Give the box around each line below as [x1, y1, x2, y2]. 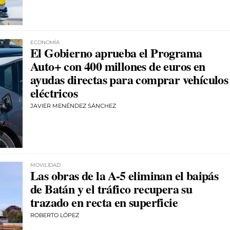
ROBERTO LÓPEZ [30, 212, 79, 219]
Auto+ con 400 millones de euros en [30, 56, 205, 75]
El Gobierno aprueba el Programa [30, 43, 202, 62]
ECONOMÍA [30, 39, 60, 46]
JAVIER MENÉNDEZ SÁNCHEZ [30, 102, 116, 109]
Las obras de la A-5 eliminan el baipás [30, 166, 219, 185]
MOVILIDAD [30, 162, 61, 169]
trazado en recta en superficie [30, 193, 178, 212]
